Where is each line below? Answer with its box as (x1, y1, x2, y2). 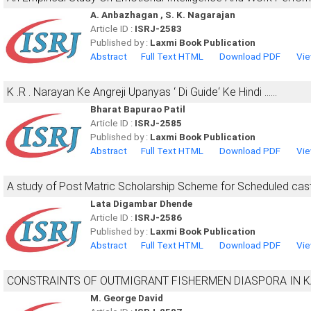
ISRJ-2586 (135, 212, 182, 223)
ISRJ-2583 (135, 24, 182, 34)
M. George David (90, 293, 163, 303)
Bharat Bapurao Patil (90, 104, 185, 115)
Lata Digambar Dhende (90, 199, 192, 209)
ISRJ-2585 (135, 118, 182, 128)
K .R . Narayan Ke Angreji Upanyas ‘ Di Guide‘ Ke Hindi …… (7, 85, 277, 99)
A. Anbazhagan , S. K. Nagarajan (90, 10, 235, 20)
